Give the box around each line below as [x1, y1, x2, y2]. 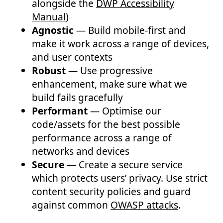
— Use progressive [66, 64, 153, 78]
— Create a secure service [64, 158, 183, 172]
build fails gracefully [32, 91, 123, 105]
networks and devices [32, 144, 129, 158]
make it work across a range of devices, [32, 37, 209, 51]
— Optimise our [88, 104, 161, 118]
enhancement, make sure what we [32, 77, 187, 91]
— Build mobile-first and [74, 23, 186, 37]
